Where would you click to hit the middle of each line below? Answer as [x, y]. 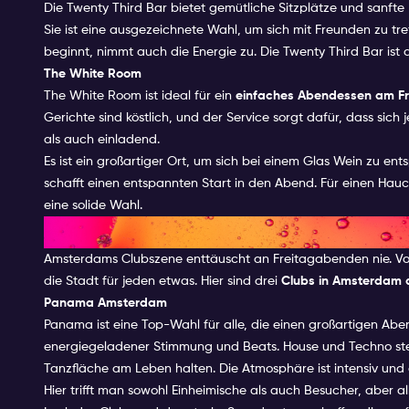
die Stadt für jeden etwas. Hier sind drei [163, 281]
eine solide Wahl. [93, 205]
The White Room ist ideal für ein [140, 95]
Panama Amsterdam [105, 303]
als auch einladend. [102, 139]
